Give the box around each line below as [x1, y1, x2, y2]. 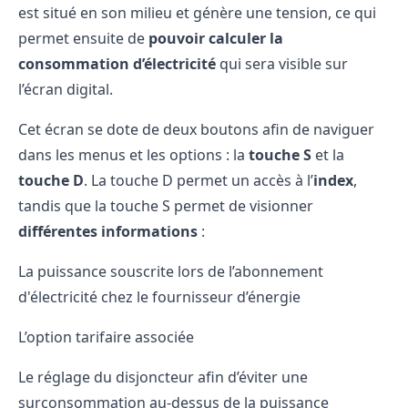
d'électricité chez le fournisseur [18, 287, 233, 307]
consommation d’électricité [18, 54, 216, 74]
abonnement [234, 261, 323, 281]
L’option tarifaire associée [18, 327, 194, 347]
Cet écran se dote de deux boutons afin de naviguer [18, 119, 374, 139]
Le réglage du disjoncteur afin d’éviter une [18, 367, 308, 387]
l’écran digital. [18, 79, 113, 99]
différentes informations [18, 221, 198, 241]
